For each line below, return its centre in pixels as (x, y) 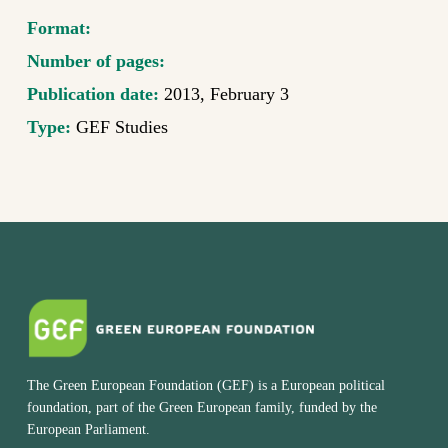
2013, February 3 (226, 94)
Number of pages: (98, 61)
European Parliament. (89, 429)
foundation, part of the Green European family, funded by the (202, 407)
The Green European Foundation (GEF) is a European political (206, 385)
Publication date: (95, 94)
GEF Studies (121, 127)
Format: (61, 28)
